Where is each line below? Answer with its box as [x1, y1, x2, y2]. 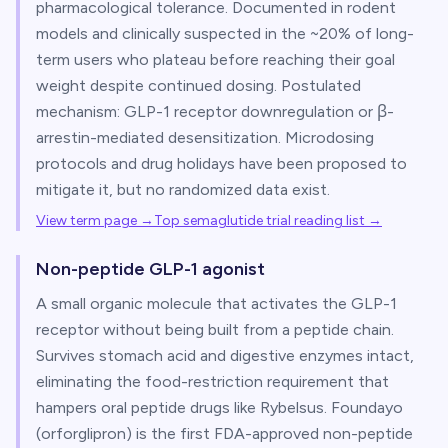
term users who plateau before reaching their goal [36, 50, 395, 69]
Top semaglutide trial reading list [154, 212, 365, 229]
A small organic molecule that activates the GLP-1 [36, 294, 397, 313]
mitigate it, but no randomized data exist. [36, 180, 330, 199]
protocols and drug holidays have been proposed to [36, 154, 407, 173]
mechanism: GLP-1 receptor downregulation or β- [36, 102, 394, 121]
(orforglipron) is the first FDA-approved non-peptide [36, 424, 413, 443]
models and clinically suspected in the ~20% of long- [36, 24, 414, 43]
